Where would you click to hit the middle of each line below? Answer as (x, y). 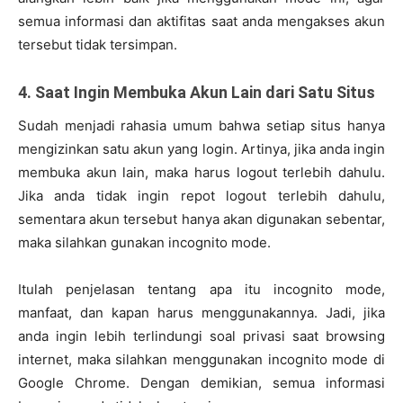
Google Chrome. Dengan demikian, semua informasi (201, 383)
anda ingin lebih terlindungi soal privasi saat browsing (201, 336)
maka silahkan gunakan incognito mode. (144, 243)
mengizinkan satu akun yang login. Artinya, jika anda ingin (201, 149)
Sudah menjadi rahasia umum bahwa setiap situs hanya (201, 126)
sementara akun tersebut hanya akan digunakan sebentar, (201, 219)
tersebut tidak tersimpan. (98, 45)
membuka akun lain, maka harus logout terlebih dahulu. (201, 173)
